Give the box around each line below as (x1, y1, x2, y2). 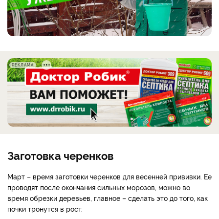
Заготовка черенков (7, 147, 113, 162)
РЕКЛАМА (12, 62, 34, 68)
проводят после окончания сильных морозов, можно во (7, 182, 190, 192)
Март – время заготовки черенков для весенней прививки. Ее (7, 171, 212, 181)
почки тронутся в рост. (7, 203, 83, 213)
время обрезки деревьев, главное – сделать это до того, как (7, 193, 208, 202)
